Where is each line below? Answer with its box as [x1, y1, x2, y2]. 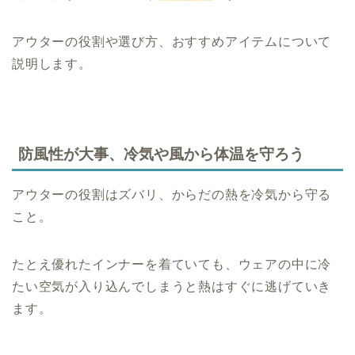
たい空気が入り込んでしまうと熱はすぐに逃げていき [12, 280, 332, 294]
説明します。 [12, 56, 92, 71]
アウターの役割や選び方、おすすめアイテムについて [12, 34, 332, 48]
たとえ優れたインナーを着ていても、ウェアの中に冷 [12, 258, 332, 272]
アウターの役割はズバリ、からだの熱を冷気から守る [12, 188, 332, 202]
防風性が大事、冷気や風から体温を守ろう [18, 146, 304, 163]
